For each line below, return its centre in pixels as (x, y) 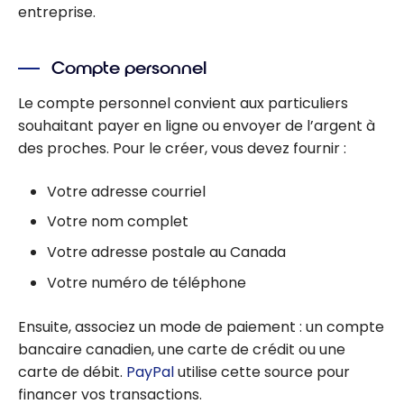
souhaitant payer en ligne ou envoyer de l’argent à (197, 125)
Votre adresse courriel (126, 191)
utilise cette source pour (262, 372)
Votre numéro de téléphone (147, 282)
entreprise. (57, 13)
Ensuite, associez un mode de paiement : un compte (201, 326)
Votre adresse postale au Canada (166, 252)
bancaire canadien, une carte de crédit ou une (182, 349)
